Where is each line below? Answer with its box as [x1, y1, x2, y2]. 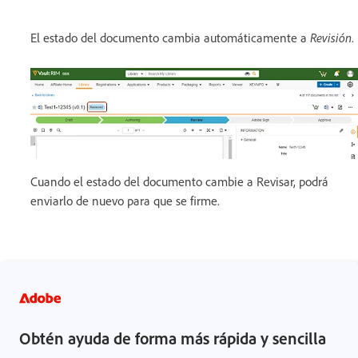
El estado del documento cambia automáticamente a [30, 29, 310, 46]
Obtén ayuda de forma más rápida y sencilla [19, 327, 326, 348]
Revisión [310, 29, 352, 46]
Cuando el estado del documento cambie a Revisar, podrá [30, 173, 328, 189]
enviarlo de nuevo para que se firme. [30, 192, 220, 209]
